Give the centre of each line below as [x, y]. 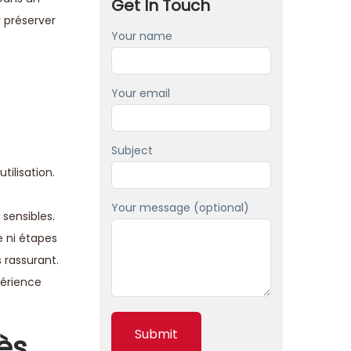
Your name [142, 36]
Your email [141, 93]
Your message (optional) [180, 208]
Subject [132, 150]
